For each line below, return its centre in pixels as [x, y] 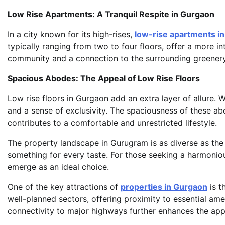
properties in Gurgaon [164, 187]
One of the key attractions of [64, 187]
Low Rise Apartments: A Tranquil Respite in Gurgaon [111, 14]
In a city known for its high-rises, [71, 34]
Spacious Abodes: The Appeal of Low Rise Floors [104, 78]
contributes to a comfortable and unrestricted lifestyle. [112, 122]
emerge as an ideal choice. [58, 166]
